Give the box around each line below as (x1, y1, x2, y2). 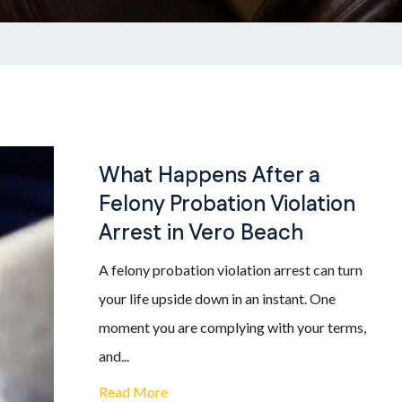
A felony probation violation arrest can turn (99, 261, 363, 278)
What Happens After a (99, 161, 320, 191)
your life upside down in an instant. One (99, 290, 336, 307)
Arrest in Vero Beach (99, 218, 303, 249)
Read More (99, 383, 168, 400)
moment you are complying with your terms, (99, 319, 366, 336)
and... (99, 347, 129, 364)
